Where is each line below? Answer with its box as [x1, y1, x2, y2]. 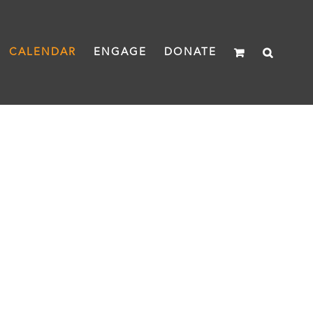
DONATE [164, 47, 217, 58]
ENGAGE [94, 47, 147, 58]
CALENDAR [9, 47, 77, 58]
